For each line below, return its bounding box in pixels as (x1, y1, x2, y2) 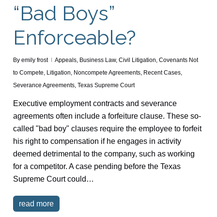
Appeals (54, 56, 77, 63)
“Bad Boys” (13, 1, 114, 25)
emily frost (21, 56, 48, 63)
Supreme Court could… (13, 174, 94, 183)
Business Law (79, 56, 116, 63)
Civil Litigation (118, 56, 156, 63)
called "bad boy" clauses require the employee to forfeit (13, 124, 201, 133)
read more (18, 199, 54, 208)
